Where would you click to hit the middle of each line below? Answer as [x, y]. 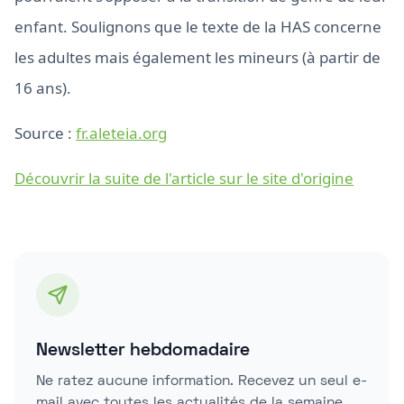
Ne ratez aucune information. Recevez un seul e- [202, 381]
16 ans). [43, 88]
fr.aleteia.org [121, 133]
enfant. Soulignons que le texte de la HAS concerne [198, 27]
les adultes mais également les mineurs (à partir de [197, 57]
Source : [45, 133]
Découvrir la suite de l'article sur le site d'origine [184, 178]
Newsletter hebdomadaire [143, 351]
